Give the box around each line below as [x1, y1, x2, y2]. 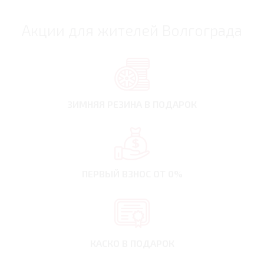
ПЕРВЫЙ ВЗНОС [81, 167, 153, 179]
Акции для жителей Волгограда [22, 21, 242, 39]
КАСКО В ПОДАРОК [90, 237, 174, 249]
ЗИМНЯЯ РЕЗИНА [67, 98, 144, 110]
